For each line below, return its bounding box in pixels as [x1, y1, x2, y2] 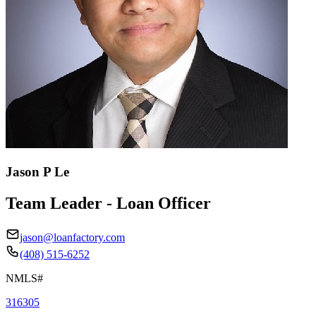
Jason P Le [6, 164, 69, 179]
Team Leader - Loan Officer [6, 193, 211, 212]
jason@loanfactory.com [20, 231, 125, 243]
